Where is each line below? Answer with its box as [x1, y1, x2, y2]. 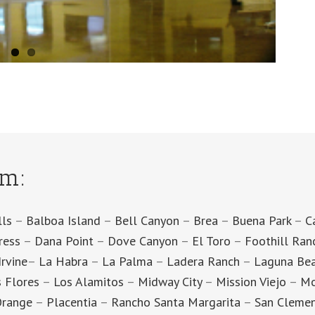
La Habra [38, 252, 88, 269]
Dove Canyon [107, 232, 178, 249]
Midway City [137, 273, 202, 290]
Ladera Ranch [166, 252, 240, 269]
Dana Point [34, 232, 94, 249]
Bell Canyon [115, 212, 179, 229]
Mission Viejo [215, 273, 286, 290]
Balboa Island [26, 212, 101, 229]
